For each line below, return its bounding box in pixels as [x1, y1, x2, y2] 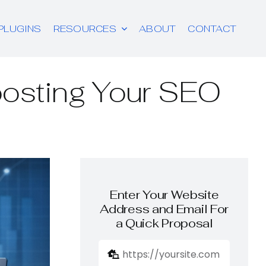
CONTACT [188, 22, 237, 35]
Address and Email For [100, 201, 229, 217]
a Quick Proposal [115, 216, 213, 232]
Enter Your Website [109, 187, 219, 203]
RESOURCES [53, 22, 116, 35]
